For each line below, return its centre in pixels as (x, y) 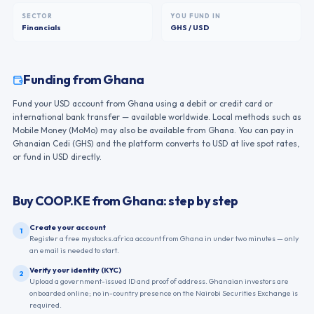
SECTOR (37, 16)
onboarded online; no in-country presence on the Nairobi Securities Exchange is (164, 293)
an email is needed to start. (74, 250)
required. (46, 305)
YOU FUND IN (196, 16)
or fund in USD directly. (57, 157)
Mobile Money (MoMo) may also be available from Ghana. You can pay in (153, 130)
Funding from (63, 80)
